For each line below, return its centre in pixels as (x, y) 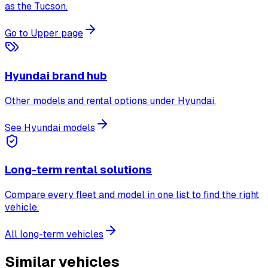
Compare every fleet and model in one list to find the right (132, 195)
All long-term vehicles (54, 234)
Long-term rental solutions (78, 170)
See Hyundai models (50, 127)
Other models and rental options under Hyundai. (110, 100)
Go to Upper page (44, 33)
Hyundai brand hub (56, 75)
